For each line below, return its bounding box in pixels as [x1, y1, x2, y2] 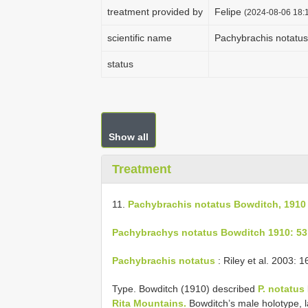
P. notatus [258, 283, 305, 294]
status [107, 58, 133, 69]
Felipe [214, 6, 244, 17]
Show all [109, 131, 148, 142]
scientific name [107, 32, 172, 43]
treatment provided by [107, 6, 203, 17]
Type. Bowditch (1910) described [112, 283, 258, 294]
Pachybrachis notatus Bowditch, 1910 [128, 198, 306, 210]
